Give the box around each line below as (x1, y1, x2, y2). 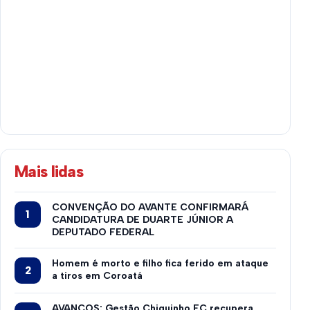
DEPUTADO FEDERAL (52, 226, 154, 238)
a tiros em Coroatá (52, 269, 143, 282)
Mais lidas (15, 161, 84, 181)
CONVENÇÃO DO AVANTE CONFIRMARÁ (52, 201, 248, 213)
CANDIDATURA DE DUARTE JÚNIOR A (52, 213, 233, 226)
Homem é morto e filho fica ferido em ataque (52, 257, 268, 269)
